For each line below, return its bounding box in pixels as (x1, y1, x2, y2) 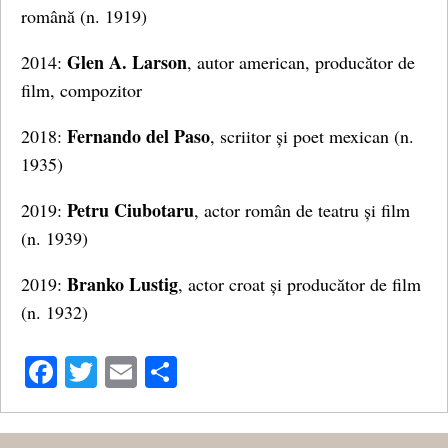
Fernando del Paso (67, 123, 210, 149)
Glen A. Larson (67, 49, 187, 75)
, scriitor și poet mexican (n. (210, 124, 414, 148)
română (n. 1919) (21, 4, 147, 28)
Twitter (97, 350, 189, 394)
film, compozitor (21, 78, 142, 102)
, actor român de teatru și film (194, 198, 410, 222)
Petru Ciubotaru (67, 197, 194, 223)
